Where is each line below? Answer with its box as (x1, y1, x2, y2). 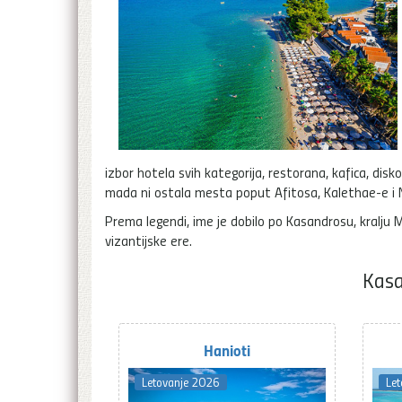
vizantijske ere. (105, 231, 192, 250)
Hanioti (204, 338, 251, 362)
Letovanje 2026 (142, 373, 220, 390)
